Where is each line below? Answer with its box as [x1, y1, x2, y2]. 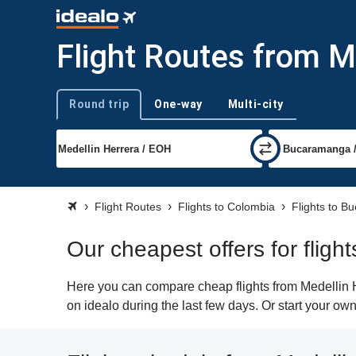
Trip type [56, 105, 96, 117]
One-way [154, 98, 203, 110]
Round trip [69, 98, 129, 110]
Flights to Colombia [178, 200, 275, 213]
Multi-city [227, 98, 284, 110]
